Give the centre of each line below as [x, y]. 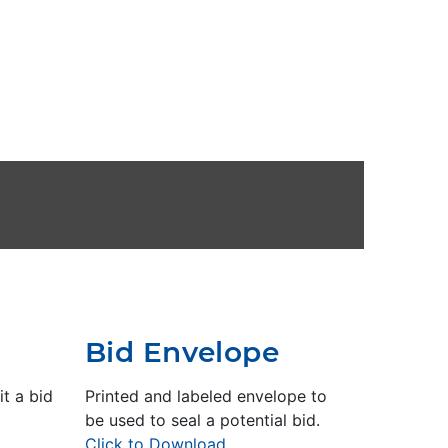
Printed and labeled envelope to [206, 395]
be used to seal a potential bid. [202, 419]
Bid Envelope [182, 351]
